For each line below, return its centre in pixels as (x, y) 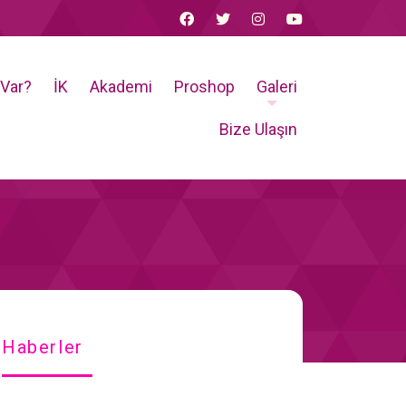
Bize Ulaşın (258, 129)
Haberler (43, 347)
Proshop (204, 87)
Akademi (121, 87)
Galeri (277, 87)
